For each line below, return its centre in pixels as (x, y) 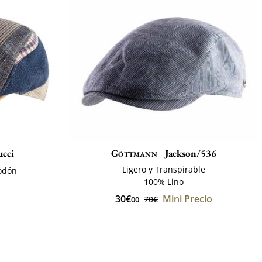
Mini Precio (187, 199)
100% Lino (163, 181)
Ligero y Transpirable (163, 169)
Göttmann (134, 153)
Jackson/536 (189, 153)
